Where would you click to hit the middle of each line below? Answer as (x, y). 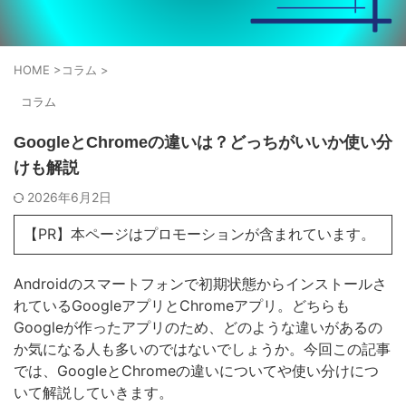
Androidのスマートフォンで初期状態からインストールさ (200, 284)
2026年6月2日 (69, 198)
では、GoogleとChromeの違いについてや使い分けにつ (196, 371)
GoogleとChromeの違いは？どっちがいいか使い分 (203, 143)
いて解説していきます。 (93, 393)
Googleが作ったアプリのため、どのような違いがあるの (198, 328)
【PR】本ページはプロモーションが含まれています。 (199, 234)
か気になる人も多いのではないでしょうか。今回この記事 (202, 349)
